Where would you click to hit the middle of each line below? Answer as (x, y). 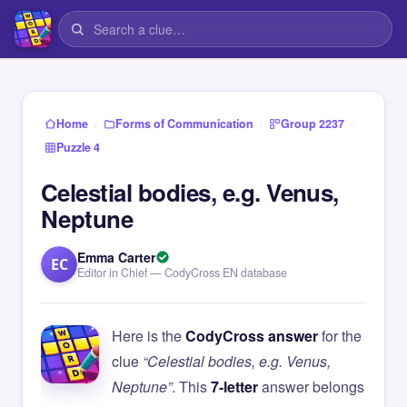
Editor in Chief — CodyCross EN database (182, 273)
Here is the (149, 336)
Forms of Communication (184, 124)
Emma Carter (116, 257)
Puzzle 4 (78, 147)
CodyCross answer (252, 336)
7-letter (234, 387)
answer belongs (311, 387)
